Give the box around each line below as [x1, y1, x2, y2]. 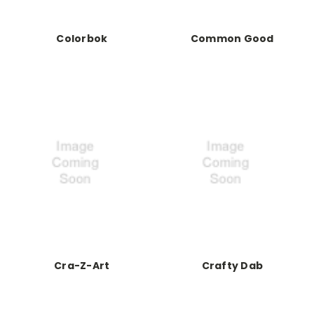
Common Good [190, 31, 274, 46]
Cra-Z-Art [54, 258, 110, 273]
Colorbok [56, 31, 108, 46]
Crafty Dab [201, 258, 263, 273]
